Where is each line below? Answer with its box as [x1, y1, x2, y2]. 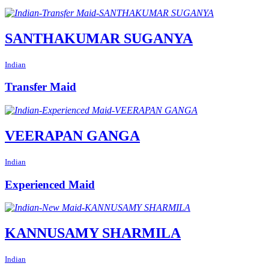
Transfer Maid [5, 80, 76, 94]
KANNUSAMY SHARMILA [5, 225, 181, 241]
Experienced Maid [5, 178, 95, 191]
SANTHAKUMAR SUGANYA [5, 30, 193, 46]
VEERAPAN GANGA [5, 127, 140, 144]
